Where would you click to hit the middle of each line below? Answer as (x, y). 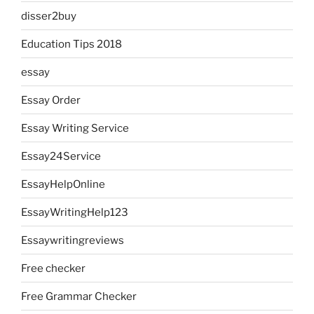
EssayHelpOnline (63, 184)
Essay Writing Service (75, 128)
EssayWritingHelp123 (75, 212)
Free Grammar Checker (79, 296)
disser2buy (49, 16)
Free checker (53, 268)
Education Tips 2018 (71, 44)
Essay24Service (61, 156)
